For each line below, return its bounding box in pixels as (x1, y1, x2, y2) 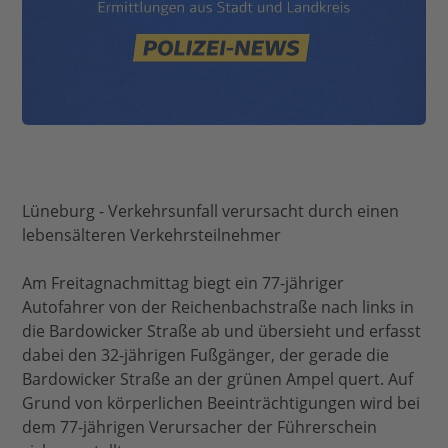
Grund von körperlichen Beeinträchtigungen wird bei (22, 392, 421, 415)
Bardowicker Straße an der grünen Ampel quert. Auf (22, 368, 414, 391)
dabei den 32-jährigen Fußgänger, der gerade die (22, 344, 390, 367)
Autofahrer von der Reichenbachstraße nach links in (22, 296, 415, 319)
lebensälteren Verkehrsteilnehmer (22, 224, 282, 247)
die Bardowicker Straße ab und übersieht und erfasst (22, 320, 422, 343)
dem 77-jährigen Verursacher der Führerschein (22, 416, 378, 439)
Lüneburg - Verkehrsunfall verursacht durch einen (22, 200, 400, 223)
